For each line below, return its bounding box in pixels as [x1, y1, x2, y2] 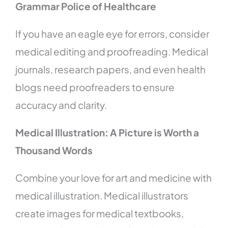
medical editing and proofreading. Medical [15, 45, 209, 58]
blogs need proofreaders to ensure [15, 81, 175, 94]
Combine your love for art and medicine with [15, 172, 212, 184]
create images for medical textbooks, [15, 207, 184, 220]
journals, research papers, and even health [15, 63, 206, 76]
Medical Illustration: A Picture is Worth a [15, 126, 199, 139]
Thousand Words [15, 144, 93, 157]
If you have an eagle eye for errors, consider [15, 27, 210, 40]
